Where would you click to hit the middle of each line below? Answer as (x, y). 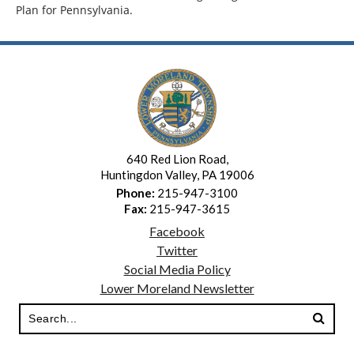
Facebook (177, 231)
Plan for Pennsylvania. (74, 9)
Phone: (136, 192)
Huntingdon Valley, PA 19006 (177, 174)
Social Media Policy (177, 269)
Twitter (177, 250)
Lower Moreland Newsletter (177, 288)
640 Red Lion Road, (177, 158)
